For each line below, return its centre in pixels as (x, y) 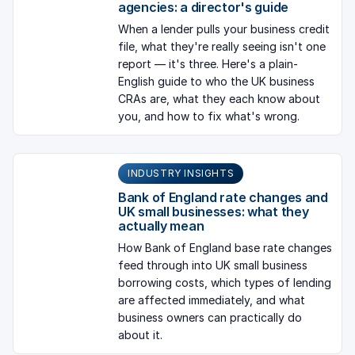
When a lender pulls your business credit (224, 29)
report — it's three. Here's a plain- (208, 63)
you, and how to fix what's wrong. (209, 116)
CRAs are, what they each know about (219, 98)
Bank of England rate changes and (223, 198)
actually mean (161, 226)
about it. (140, 335)
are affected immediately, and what (212, 300)
